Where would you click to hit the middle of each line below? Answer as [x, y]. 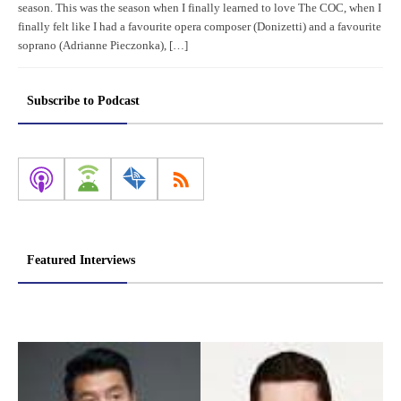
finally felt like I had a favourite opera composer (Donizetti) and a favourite [200, 26]
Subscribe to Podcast [83, 100]
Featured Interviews [81, 260]
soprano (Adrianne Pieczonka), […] [103, 45]
